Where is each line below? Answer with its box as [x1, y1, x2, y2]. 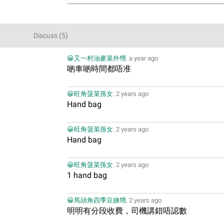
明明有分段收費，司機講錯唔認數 [67, 206, 187, 215]
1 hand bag [67, 170, 107, 180]
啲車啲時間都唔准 [67, 64, 131, 73]
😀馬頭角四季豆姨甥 [67, 196, 126, 204]
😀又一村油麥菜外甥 [67, 54, 126, 62]
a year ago [129, 54, 158, 62]
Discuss [33, 31, 58, 39]
